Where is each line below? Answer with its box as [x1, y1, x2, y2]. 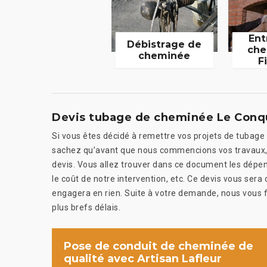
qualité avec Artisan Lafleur [64, 252, 222, 265]
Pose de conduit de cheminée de [64, 239, 253, 253]
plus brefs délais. [52, 202, 120, 212]
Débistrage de [127, 38, 202, 50]
